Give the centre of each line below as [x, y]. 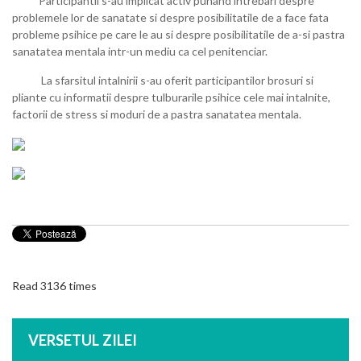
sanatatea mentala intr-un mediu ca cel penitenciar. [141, 51]
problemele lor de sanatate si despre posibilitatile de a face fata [170, 17]
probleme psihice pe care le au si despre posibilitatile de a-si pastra [178, 34]
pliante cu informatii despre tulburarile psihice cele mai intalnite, [171, 97]
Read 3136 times [54, 285]
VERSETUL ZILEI [83, 340]
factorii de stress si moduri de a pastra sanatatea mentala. [157, 114]
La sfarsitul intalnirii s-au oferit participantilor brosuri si [163, 80]
